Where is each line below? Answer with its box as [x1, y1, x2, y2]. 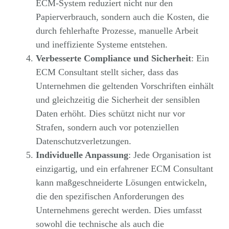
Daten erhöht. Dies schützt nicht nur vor [35, 108, 185, 119]
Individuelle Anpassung [35, 149, 128, 160]
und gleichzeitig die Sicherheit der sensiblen [35, 94, 200, 105]
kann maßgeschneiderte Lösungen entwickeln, [35, 177, 207, 188]
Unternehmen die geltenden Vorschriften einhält [35, 80, 214, 91]
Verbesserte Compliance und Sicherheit [35, 53, 191, 63]
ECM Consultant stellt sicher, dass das [35, 66, 178, 77]
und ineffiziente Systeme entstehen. [35, 39, 168, 50]
